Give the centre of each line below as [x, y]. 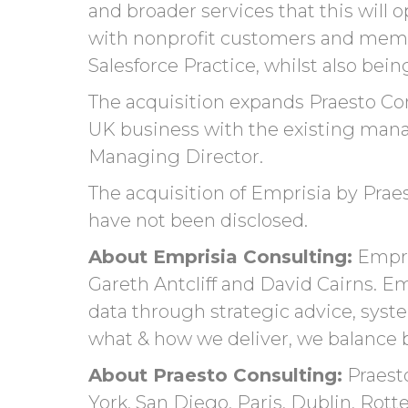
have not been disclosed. [198, 220]
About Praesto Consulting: [215, 375]
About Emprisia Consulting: [220, 256]
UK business [146, 129]
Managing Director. [178, 156]
